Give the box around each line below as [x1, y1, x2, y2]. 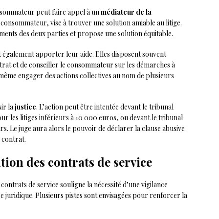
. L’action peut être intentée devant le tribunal [36, 102, 174, 111]
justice [15, 102, 36, 111]
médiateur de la [101, 7, 152, 17]
